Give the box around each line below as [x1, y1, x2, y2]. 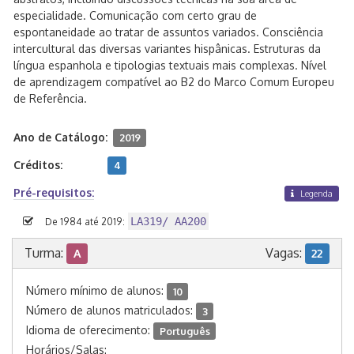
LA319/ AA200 [130, 215, 206, 228]
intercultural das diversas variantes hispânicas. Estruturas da [13, 42, 321, 55]
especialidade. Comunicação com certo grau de [13, 9, 257, 22]
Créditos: [13, 158, 62, 171]
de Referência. [13, 92, 87, 105]
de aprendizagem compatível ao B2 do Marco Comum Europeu [13, 75, 334, 88]
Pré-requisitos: [13, 186, 94, 199]
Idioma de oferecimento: [26, 323, 153, 337]
